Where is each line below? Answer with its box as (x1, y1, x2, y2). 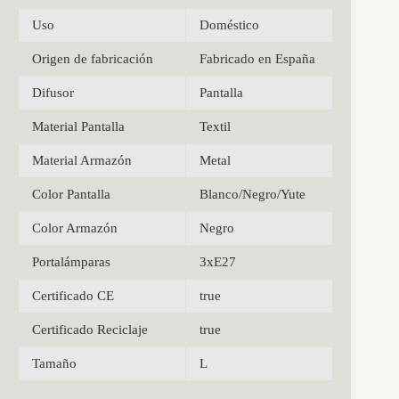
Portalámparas (32, 254, 110, 269)
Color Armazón (32, 220, 118, 235)
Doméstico (199, 17, 259, 32)
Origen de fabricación (32, 51, 153, 66)
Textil (199, 118, 231, 134)
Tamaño (32, 355, 77, 370)
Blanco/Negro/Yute (199, 186, 305, 201)
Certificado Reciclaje (32, 322, 148, 337)
